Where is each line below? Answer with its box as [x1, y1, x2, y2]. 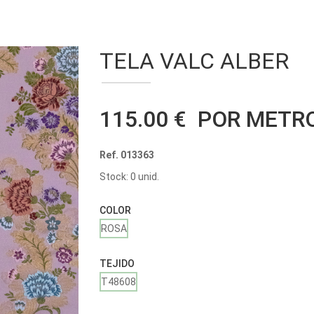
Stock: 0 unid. [99, 171, 159, 182]
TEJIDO [99, 258, 135, 269]
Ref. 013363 [99, 149, 154, 161]
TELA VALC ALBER [99, 48, 289, 74]
